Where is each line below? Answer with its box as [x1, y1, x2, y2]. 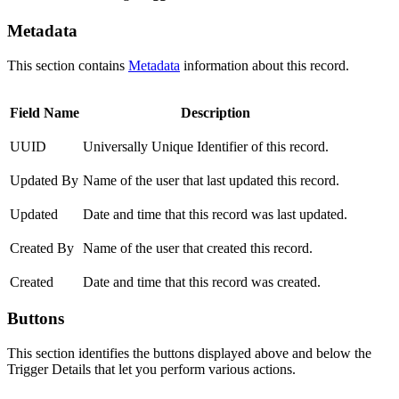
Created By [10, 240, 74, 256]
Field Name [10, 104, 79, 120]
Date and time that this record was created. [83, 273, 321, 289]
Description [180, 104, 250, 120]
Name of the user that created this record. [83, 240, 313, 256]
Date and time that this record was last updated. [83, 206, 347, 222]
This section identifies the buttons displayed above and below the [7, 346, 371, 362]
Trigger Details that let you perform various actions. [7, 362, 296, 378]
